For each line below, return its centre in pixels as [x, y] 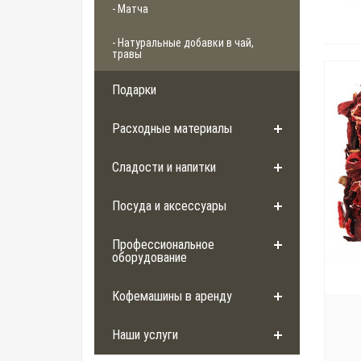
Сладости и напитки [164, 168]
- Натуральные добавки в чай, [183, 43]
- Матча [130, 9]
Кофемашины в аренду [172, 297]
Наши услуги [145, 335]
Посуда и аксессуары [169, 206]
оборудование [149, 258]
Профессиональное [163, 245]
